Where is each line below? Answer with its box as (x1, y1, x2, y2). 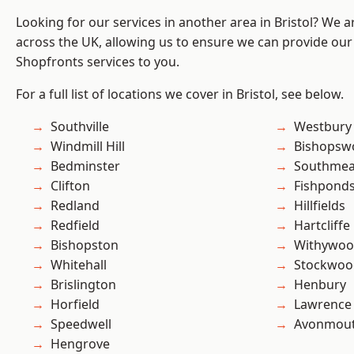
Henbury (294, 276, 346, 294)
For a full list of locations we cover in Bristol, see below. (16, 85, 344, 104)
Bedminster (51, 157, 120, 175)
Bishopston (51, 236, 119, 254)
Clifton (51, 177, 90, 195)
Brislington (51, 276, 116, 294)
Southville (51, 118, 109, 136)
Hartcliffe (294, 217, 350, 235)
